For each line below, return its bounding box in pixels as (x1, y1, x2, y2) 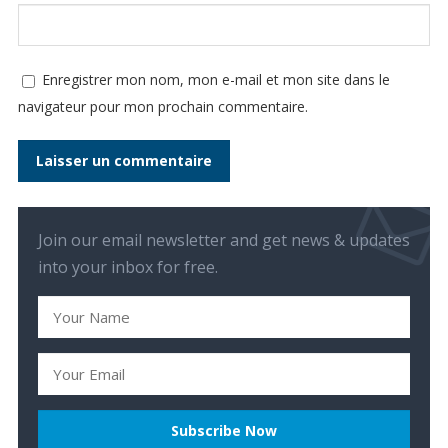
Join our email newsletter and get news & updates (37, 229, 410, 252)
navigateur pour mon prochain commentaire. (17, 97, 308, 117)
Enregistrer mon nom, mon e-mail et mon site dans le (41, 70, 390, 90)
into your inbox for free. (37, 256, 218, 279)
